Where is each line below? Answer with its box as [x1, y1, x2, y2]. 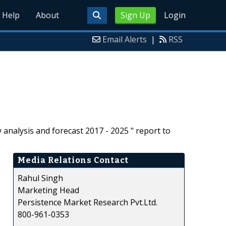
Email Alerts [102, 34, 147, 45]
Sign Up [120, 10, 150, 21]
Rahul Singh [18, 172, 63, 184]
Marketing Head [18, 184, 79, 196]
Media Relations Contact [18, 155, 129, 165]
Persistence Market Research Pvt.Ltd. [18, 196, 157, 208]
